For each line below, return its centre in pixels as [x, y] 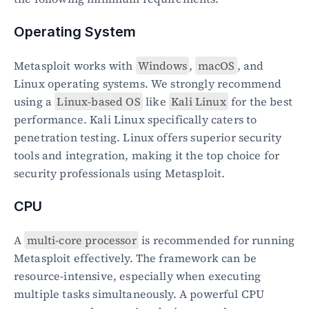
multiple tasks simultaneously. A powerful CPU [139, 294]
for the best [260, 101]
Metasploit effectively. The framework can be [136, 258]
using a [34, 101]
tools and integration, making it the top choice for [147, 155]
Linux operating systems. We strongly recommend [148, 83]
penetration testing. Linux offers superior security [148, 137]
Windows [162, 66]
